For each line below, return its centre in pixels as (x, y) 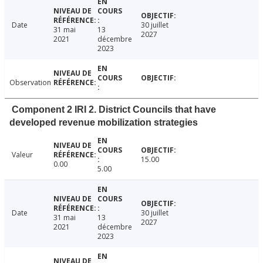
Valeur (22, 155)
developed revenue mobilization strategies (104, 123)
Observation (30, 83)
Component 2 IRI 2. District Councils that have (114, 110)
